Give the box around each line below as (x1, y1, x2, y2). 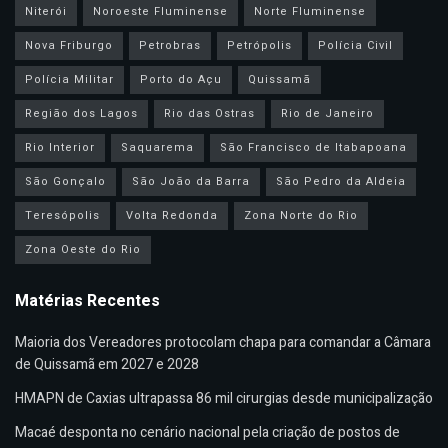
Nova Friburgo (25, 36, 113, 54)
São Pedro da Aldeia (276, 172, 406, 190)
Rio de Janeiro (281, 104, 374, 122)
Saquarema (121, 138, 194, 156)
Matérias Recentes (15, 288, 160, 313)
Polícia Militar (25, 70, 114, 88)
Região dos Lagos (25, 104, 138, 122)
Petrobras (139, 36, 201, 54)
